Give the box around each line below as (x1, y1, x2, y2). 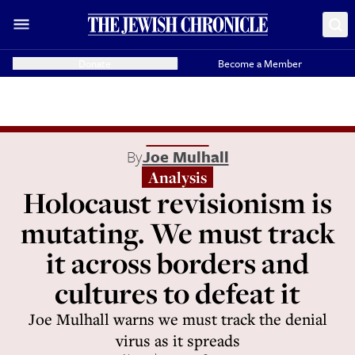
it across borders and (46, 243, 309, 282)
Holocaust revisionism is (23, 183, 332, 222)
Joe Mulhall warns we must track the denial (28, 308, 327, 330)
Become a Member (218, 55, 303, 71)
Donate (78, 55, 112, 71)
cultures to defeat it (55, 273, 300, 312)
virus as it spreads (115, 330, 240, 351)
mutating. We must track (20, 213, 335, 252)
